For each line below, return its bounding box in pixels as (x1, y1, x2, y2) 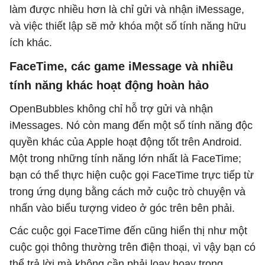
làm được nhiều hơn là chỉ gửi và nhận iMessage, (9, 4, 244, 16)
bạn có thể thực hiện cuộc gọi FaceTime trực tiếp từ (9, 169, 254, 182)
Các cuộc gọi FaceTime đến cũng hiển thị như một (9, 225, 247, 237)
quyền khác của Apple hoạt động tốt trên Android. (9, 136, 242, 148)
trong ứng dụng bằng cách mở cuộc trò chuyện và (9, 186, 245, 198)
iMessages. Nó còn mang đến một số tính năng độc (9, 119, 253, 132)
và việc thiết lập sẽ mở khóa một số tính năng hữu (9, 20, 246, 33)
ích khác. (9, 37, 52, 49)
